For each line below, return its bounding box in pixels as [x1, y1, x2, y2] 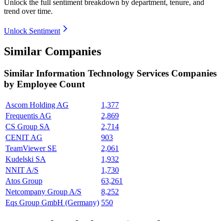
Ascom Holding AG [5, 101, 69, 110]
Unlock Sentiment [4, 26, 60, 35]
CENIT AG [5, 133, 42, 142]
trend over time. [4, 6, 53, 15]
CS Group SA [5, 122, 50, 131]
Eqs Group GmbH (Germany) [5, 198, 99, 207]
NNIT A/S [5, 166, 38, 175]
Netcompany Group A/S [5, 187, 81, 196]
